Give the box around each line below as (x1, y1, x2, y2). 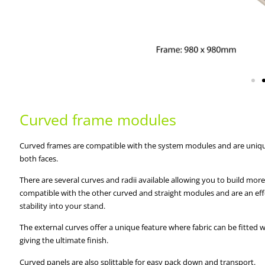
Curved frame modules (20, 109, 176, 130)
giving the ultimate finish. (20, 235, 108, 246)
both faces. (20, 153, 58, 164)
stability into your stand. (20, 201, 105, 212)
